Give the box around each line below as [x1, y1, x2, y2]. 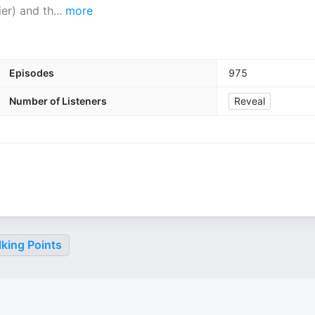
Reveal [234, 95, 265, 107]
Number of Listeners [9, 95, 107, 107]
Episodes [9, 67, 54, 79]
